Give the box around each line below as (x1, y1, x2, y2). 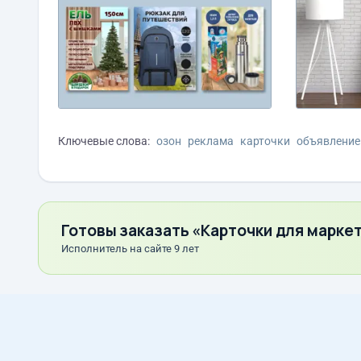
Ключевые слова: (58, 134, 150, 147)
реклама (188, 134, 234, 147)
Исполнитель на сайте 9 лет (61, 242, 199, 255)
